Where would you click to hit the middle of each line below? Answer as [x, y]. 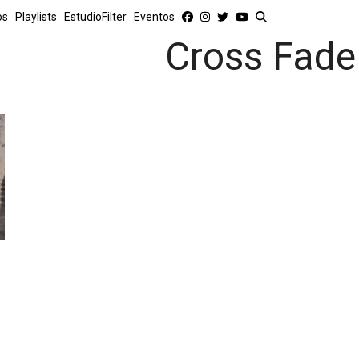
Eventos [154, 17]
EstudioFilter [95, 17]
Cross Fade [260, 56]
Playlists [36, 17]
